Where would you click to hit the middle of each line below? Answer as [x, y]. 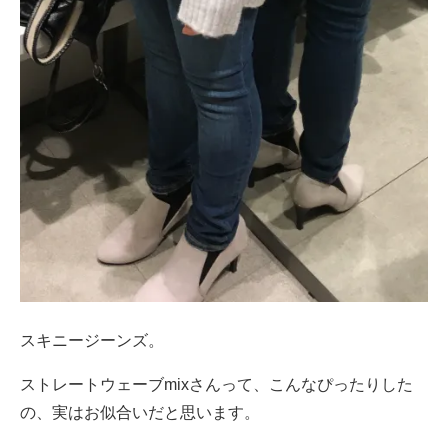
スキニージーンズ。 [92, 340]
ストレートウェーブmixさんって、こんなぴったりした [216, 384]
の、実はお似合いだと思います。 [140, 412]
